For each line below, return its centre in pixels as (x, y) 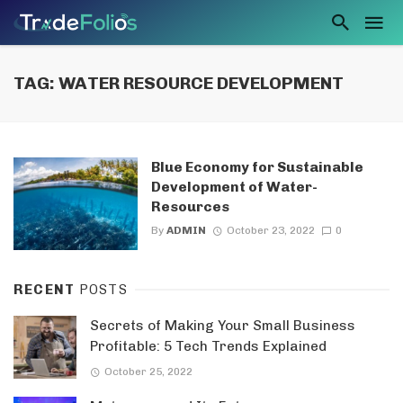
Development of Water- (234, 187)
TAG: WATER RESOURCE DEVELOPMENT (179, 83)
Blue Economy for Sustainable (257, 167)
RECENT (46, 290)
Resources (190, 206)
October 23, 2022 (270, 231)
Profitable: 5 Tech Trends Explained (208, 347)
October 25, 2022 (148, 371)
